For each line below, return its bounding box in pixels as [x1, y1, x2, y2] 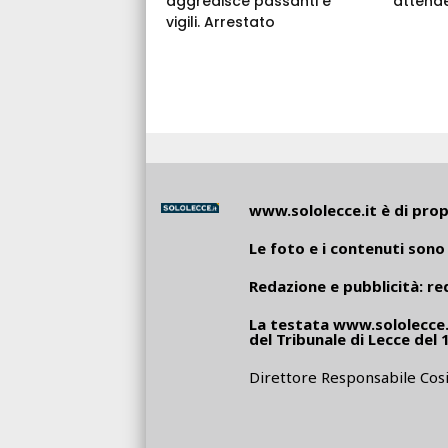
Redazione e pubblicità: [248, 275, 427, 296]
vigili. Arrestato [166, 11, 275, 32]
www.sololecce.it [248, 199, 377, 220]
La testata [248, 313, 333, 334]
